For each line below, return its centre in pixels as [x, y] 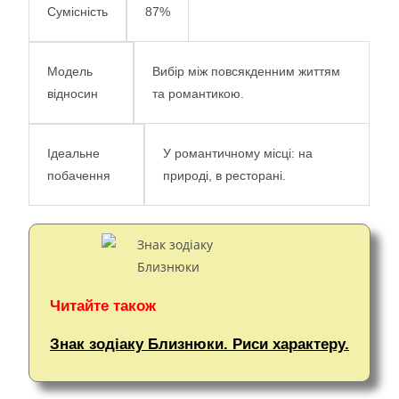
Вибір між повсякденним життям [246, 71]
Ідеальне [74, 154]
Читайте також [103, 306]
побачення [79, 176]
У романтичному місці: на [238, 153]
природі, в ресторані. [225, 175]
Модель [70, 72]
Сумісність [78, 12]
